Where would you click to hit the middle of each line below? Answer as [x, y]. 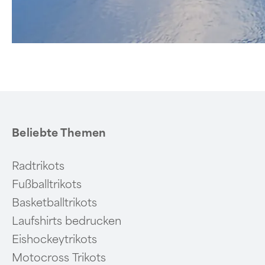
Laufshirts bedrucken [67, 221]
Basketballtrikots [54, 203]
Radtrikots [38, 166]
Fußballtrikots [47, 184]
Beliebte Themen [59, 133]
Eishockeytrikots [54, 239]
